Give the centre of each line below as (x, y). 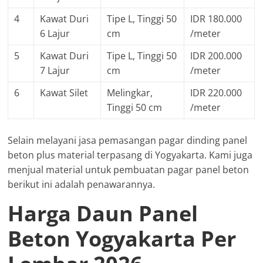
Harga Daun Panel (103, 214)
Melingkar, (130, 93)
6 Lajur (55, 34)
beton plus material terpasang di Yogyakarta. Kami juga (130, 155)
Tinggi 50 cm (135, 108)
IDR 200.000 (216, 56)
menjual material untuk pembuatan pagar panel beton (129, 170)
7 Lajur (55, 71)
